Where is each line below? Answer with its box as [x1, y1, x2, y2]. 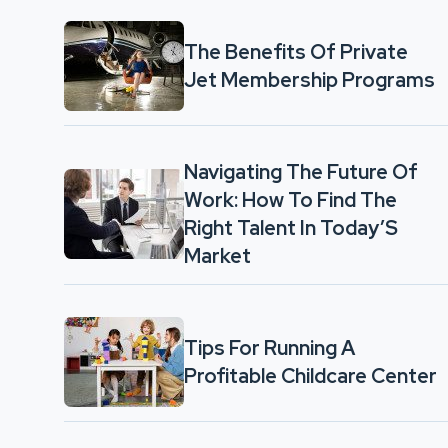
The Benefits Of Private [184, 39, 408, 65]
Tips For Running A [184, 335, 355, 361]
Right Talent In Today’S [184, 215, 398, 241]
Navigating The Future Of [184, 159, 418, 185]
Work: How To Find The [184, 187, 397, 213]
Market [184, 243, 251, 269]
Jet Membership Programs [184, 67, 435, 93]
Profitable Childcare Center [184, 363, 437, 389]
